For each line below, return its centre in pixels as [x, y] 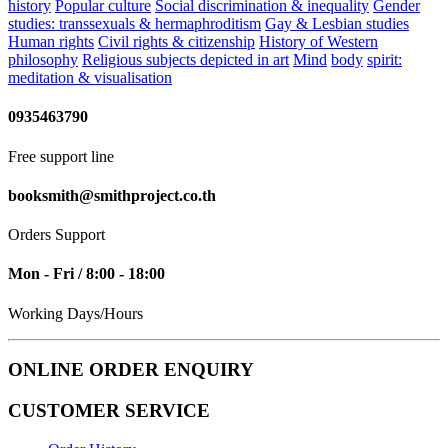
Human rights [51, 42]
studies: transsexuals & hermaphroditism [134, 24]
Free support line [61, 156]
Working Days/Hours [75, 313]
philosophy [43, 60]
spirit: [384, 60]
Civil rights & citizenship [176, 42]
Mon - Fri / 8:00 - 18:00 [86, 274]
